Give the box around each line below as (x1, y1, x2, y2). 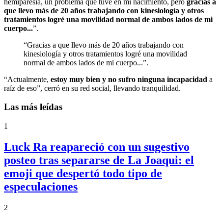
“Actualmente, (4, 75, 51, 83)
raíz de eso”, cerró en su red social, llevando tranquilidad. (4, 83, 181, 92)
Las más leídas (4, 102, 62, 112)
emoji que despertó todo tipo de (4, 166, 162, 180)
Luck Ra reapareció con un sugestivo (4, 140, 190, 153)
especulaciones (4, 180, 78, 193)
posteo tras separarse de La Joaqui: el (4, 153, 194, 166)
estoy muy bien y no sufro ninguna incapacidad (51, 75, 207, 83)
